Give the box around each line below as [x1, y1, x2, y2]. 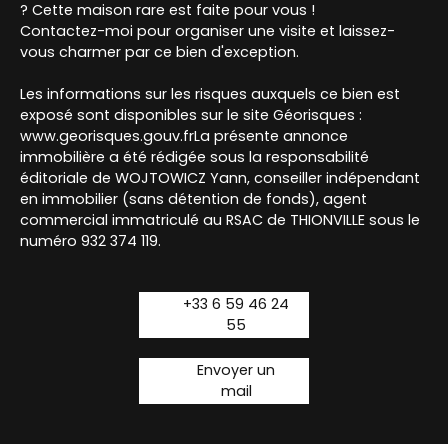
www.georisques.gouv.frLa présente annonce [20, 126, 348, 147]
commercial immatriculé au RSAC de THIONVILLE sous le [20, 210, 420, 231]
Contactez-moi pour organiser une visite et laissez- [20, 21, 395, 42]
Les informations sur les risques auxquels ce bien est [20, 84, 400, 105]
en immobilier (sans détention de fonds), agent [20, 189, 367, 210]
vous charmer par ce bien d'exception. [20, 42, 299, 63]
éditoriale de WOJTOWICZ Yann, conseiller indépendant [20, 168, 420, 189]
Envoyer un [197, 360, 275, 381]
